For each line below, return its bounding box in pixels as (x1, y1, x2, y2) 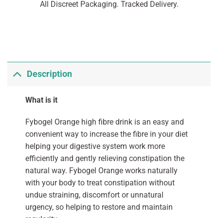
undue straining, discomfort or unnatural (25, 190, 163, 200)
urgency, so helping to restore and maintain (25, 202, 173, 212)
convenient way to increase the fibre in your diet (25, 129, 188, 139)
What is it (25, 95, 57, 105)
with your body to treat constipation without (25, 178, 175, 188)
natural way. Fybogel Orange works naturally (25, 166, 178, 176)
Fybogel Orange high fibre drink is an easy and (25, 117, 184, 127)
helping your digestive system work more (25, 142, 165, 151)
